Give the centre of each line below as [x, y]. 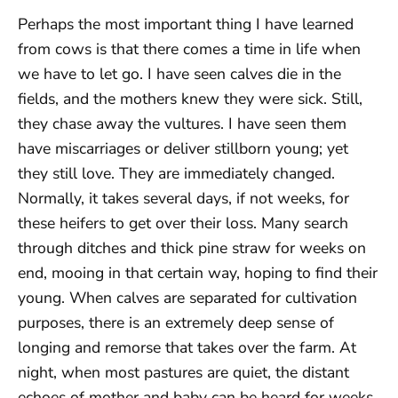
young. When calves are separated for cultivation [187, 297]
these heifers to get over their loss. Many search [183, 223]
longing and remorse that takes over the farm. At [187, 347]
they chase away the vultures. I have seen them [182, 123]
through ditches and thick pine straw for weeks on [192, 247]
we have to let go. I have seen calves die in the [179, 73]
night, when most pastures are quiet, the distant [183, 372]
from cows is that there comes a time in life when [189, 48]
